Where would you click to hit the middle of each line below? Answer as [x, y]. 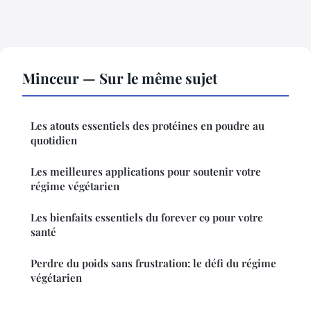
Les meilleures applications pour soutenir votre [146, 171]
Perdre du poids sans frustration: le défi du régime [153, 263]
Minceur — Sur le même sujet [120, 77]
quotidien [54, 140]
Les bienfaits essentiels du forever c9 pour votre [147, 217]
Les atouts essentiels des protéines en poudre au [148, 125]
